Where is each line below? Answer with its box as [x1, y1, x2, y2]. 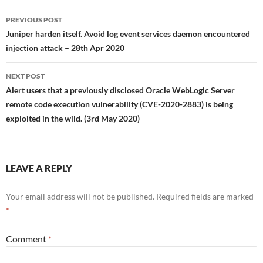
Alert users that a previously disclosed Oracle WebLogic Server [6, 85, 235, 96]
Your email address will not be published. [6, 191, 154, 202]
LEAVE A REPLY [6, 163, 72, 174]
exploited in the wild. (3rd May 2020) [6, 113, 140, 124]
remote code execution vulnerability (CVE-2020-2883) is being [6, 99, 233, 110]
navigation [5, 26, 78, 46]
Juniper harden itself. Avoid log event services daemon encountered [6, 29, 250, 39]
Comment [6, 233, 48, 245]
